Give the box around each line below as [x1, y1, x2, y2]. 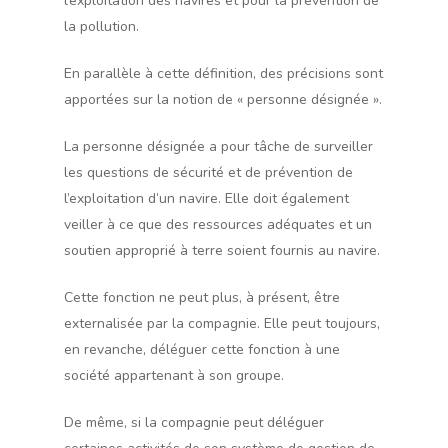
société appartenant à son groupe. [64, 366, 284, 385]
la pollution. [64, 17, 139, 36]
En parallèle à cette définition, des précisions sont [64, 64, 383, 83]
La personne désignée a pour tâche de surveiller [64, 137, 373, 156]
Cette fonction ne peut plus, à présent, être [64, 288, 340, 307]
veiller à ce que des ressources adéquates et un [64, 215, 372, 234]
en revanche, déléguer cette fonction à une [64, 340, 340, 359]
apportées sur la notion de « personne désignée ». [64, 90, 382, 109]
